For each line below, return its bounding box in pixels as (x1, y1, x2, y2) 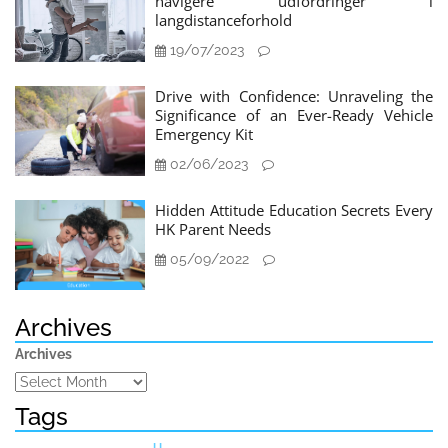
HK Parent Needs (155, 219, 271, 240)
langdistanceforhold (155, 10, 292, 31)
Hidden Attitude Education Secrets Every (155, 200, 433, 221)
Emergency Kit (155, 124, 253, 145)
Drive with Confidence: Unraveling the (155, 86, 433, 107)
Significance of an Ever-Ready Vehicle (155, 105, 433, 126)
